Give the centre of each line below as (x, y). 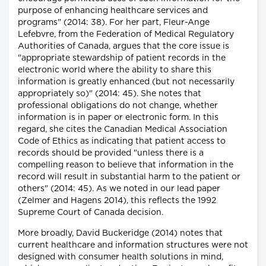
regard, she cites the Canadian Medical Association (123, 130)
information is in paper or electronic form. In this (118, 118)
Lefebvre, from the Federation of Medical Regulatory (126, 35)
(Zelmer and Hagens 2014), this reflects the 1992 (117, 201)
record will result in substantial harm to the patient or (129, 177)
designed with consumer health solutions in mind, (121, 257)
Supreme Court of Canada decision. (91, 213)
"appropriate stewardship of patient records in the (122, 58)
